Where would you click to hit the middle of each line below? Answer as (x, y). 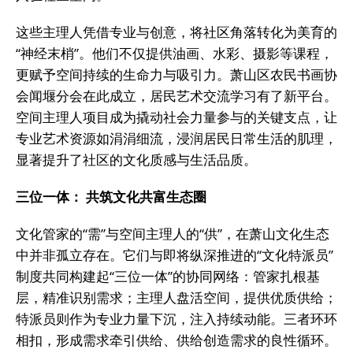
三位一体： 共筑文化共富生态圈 (111, 197)
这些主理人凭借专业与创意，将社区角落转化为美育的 (176, 32)
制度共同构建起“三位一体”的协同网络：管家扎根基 (168, 276)
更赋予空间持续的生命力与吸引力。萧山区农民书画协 (176, 74)
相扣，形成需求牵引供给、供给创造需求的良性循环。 (176, 340)
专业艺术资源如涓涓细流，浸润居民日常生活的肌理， (176, 138)
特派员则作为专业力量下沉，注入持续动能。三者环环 (176, 319)
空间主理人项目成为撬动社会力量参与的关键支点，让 (176, 117)
